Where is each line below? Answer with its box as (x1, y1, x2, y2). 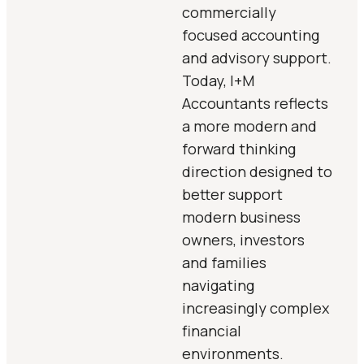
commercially (182, 2, 276, 22)
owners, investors (182, 230, 305, 249)
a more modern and (182, 116, 317, 136)
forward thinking (182, 139, 296, 158)
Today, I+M (182, 71, 254, 90)
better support (182, 184, 283, 204)
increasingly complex (182, 298, 329, 318)
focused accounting (182, 25, 319, 45)
